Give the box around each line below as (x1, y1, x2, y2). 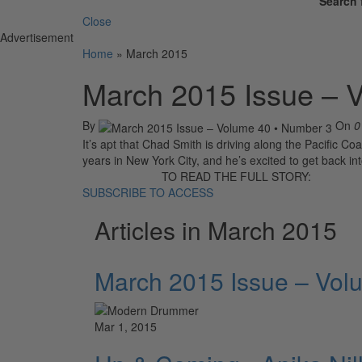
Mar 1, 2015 (95, 318, 157, 335)
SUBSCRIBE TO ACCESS (82, 183, 213, 200)
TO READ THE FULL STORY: (161, 167, 311, 184)
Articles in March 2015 (95, 212, 337, 247)
